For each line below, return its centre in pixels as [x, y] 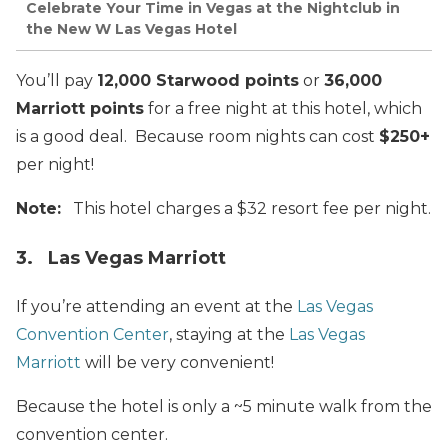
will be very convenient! [177, 363]
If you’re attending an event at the [156, 307]
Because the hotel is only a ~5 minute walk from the [224, 407]
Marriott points [80, 109]
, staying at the [229, 335]
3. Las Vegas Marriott [121, 258]
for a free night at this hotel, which [283, 109]
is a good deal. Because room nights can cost [197, 137]
